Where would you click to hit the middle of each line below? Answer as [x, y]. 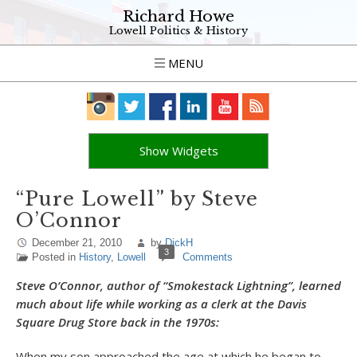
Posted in [55, 257]
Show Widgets [178, 151]
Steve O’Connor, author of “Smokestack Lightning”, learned [178, 285]
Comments [208, 257]
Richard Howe [178, 16]
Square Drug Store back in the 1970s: [118, 322]
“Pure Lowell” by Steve [137, 199]
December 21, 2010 [77, 243]
